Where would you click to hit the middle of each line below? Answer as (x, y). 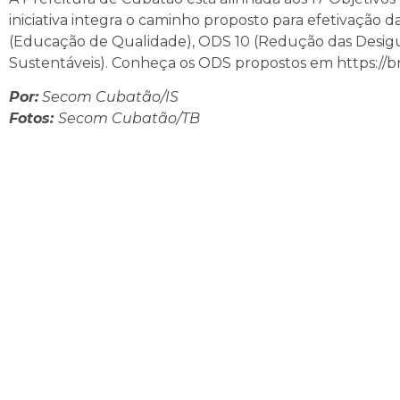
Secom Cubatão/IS (108, 96)
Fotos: (33, 118)
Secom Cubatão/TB (129, 118)
